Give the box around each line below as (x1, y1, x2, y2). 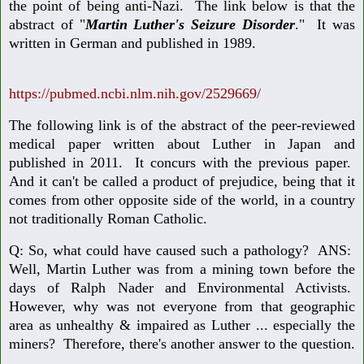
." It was (294, 16, 355, 33)
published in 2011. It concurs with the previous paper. (9, 154, 355, 171)
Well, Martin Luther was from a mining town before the (9, 260, 355, 277)
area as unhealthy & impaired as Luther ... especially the (9, 316, 355, 333)
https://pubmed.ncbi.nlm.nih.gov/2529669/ (9, 84, 261, 102)
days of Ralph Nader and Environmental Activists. (9, 279, 355, 296)
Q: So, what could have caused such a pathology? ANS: (9, 241, 355, 258)
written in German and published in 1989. (9, 35, 256, 52)
